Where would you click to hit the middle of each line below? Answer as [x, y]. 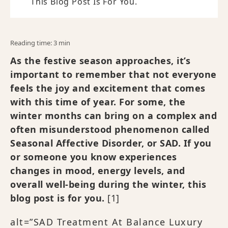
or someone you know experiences [94, 157]
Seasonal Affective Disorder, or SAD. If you [111, 143]
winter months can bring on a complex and [113, 116]
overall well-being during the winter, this [108, 184]
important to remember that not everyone [113, 74]
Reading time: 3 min [40, 43]
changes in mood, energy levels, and [98, 170]
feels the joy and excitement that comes [108, 88]
